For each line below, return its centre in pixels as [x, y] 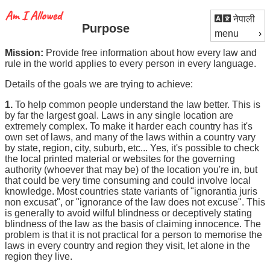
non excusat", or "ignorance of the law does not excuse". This [135, 202]
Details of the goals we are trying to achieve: [99, 84]
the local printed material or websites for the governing [120, 159]
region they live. [39, 256]
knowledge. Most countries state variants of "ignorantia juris [131, 191]
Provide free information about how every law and [151, 53]
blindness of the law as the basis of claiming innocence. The [133, 224]
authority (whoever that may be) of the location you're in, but [131, 170]
